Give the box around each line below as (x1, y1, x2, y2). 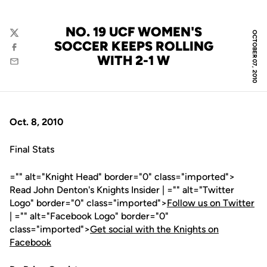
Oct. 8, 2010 (10, 116, 63, 128)
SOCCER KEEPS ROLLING (54, 38, 213, 54)
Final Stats (10, 144, 54, 155)
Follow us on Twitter (167, 197, 254, 209)
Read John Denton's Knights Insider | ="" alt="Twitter (10, 184, 234, 195)
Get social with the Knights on (90, 223, 219, 235)
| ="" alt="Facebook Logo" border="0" (10, 210, 169, 222)
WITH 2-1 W (97, 52, 170, 69)
